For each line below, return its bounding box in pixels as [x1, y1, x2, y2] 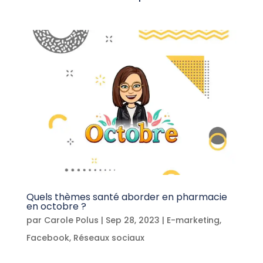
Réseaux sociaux [73, 232, 144, 244]
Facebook [26, 232, 69, 244]
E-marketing [166, 214, 220, 226]
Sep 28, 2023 [105, 214, 160, 226]
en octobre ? [26, 200, 86, 213]
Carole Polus [43, 214, 99, 226]
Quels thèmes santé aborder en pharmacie [26, 190, 227, 204]
